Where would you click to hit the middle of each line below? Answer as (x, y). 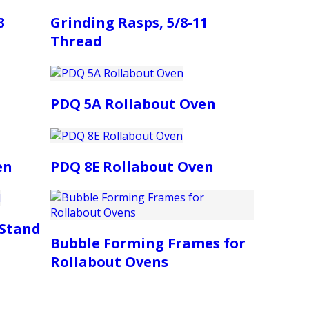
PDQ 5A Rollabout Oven (133, 104)
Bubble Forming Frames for (148, 243)
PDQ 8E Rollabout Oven (132, 166)
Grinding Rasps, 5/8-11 (129, 23)
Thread (77, 41)
